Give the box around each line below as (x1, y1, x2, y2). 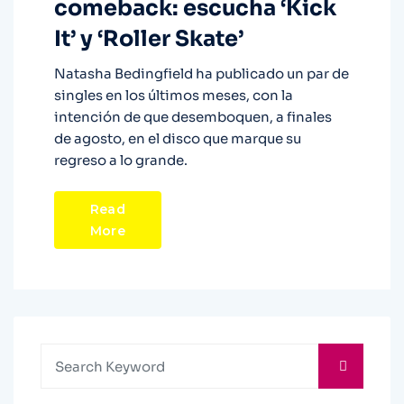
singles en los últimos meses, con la (54, 87, 293, 105)
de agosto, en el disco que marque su (54, 130, 301, 148)
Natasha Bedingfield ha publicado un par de (54, 65, 349, 83)
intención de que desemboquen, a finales (54, 108, 332, 126)
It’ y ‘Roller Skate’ (54, 25, 243, 53)
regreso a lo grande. (54, 151, 188, 170)
